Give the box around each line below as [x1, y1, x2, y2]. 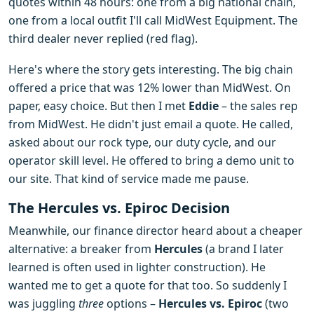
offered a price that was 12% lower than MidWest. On [8, 80, 291, 95]
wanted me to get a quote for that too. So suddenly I [8, 278, 287, 293]
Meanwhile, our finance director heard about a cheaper [8, 223, 303, 238]
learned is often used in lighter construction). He [8, 259, 266, 275]
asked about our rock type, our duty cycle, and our [8, 135, 276, 150]
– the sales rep [219, 98, 298, 114]
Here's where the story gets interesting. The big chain [8, 62, 293, 77]
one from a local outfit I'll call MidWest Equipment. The [8, 13, 298, 28]
